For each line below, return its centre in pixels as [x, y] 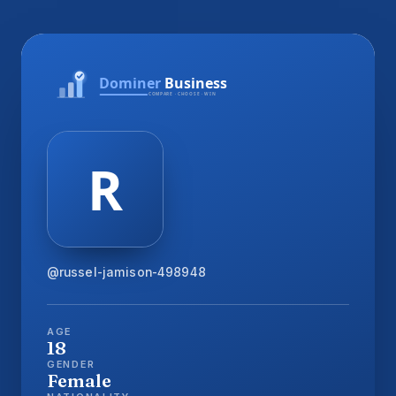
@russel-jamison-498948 [126, 272]
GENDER [71, 364]
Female [79, 380]
